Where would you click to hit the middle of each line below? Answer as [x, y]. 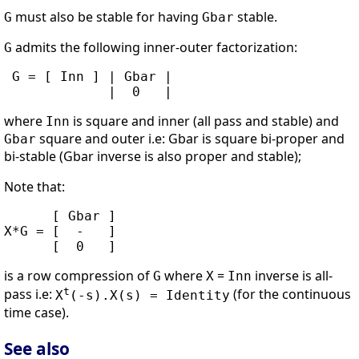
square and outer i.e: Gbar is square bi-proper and [190, 139]
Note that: [34, 187]
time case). [36, 312]
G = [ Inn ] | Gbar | [88, 77]
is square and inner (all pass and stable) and [204, 121]
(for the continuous [290, 294]
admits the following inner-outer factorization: [155, 48]
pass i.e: [30, 294]
